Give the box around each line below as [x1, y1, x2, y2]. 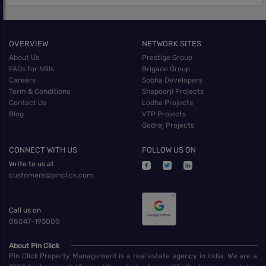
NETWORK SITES [142, 39, 201, 49]
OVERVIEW [9, 39, 48, 49]
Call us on [9, 206, 41, 215]
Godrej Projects [142, 121, 194, 130]
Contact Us [9, 99, 46, 107]
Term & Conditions [9, 87, 70, 96]
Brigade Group [142, 65, 190, 74]
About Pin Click [9, 242, 59, 251]
